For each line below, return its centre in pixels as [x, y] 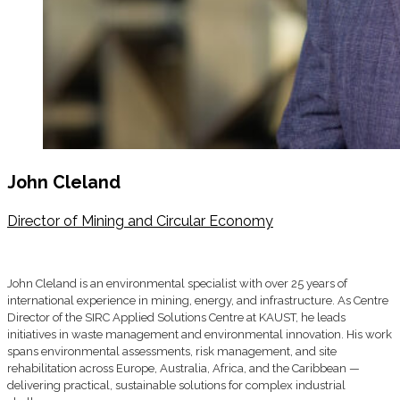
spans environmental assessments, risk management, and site [172, 351]
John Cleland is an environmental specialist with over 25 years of [177, 283]
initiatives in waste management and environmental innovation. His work [200, 334]
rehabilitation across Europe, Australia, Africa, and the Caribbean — [183, 368]
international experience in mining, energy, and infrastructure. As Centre [198, 300]
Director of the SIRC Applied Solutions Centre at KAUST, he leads [176, 317]
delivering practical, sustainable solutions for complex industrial [176, 385]
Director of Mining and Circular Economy [140, 221]
